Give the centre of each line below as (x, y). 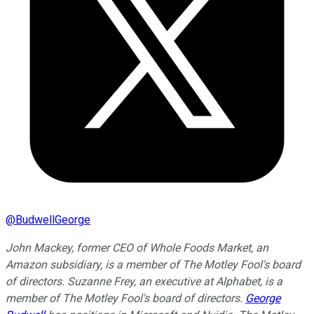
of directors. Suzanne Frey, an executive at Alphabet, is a (144, 282)
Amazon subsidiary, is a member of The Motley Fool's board (153, 265)
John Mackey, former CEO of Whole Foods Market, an (137, 248)
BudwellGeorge (53, 220)
